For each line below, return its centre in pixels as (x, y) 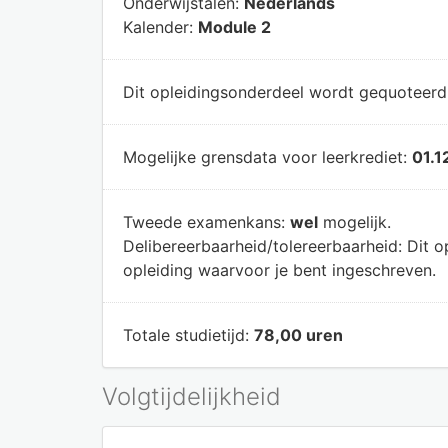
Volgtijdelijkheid (191, 396)
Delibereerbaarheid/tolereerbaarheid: (265, 245)
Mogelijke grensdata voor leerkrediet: (267, 156)
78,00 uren (298, 334)
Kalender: (160, 26)
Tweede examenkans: (206, 221)
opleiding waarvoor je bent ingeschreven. (279, 269)
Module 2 (234, 26)
